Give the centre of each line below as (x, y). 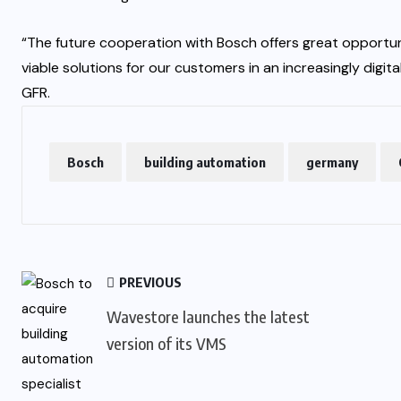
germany (332, 162)
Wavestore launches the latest (208, 317)
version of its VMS (166, 344)
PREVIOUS (149, 282)
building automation (205, 162)
